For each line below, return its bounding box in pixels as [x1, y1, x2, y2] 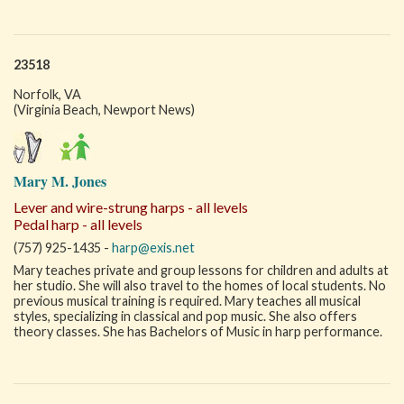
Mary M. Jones [14, 170, 106, 191]
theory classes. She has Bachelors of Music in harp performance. [14, 324, 382, 339]
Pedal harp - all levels [14, 216, 142, 233]
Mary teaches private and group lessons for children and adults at [14, 262, 389, 278]
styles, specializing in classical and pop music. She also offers [14, 308, 357, 324]
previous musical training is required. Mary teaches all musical [14, 293, 361, 308]
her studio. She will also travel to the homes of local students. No [14, 278, 386, 293]
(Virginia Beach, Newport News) [14, 102, 195, 117]
